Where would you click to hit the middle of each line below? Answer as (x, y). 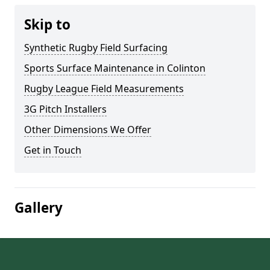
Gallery (39, 208)
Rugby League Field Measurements (104, 89)
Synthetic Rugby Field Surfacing (96, 48)
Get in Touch (53, 150)
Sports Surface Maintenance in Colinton (115, 68)
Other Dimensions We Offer (88, 130)
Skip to (47, 24)
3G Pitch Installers (65, 109)
